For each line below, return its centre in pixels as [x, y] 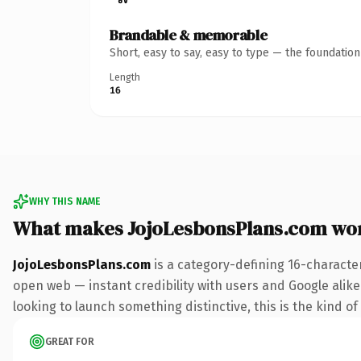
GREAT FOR [70, 341]
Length [125, 77]
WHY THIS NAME [64, 201]
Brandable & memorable [189, 35]
